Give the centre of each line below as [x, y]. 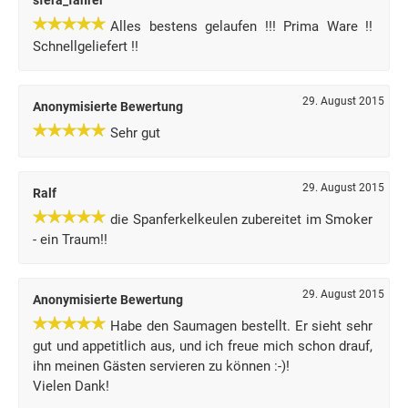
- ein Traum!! [70, 240]
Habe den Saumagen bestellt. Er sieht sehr [242, 326]
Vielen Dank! [71, 386]
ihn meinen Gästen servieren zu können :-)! [161, 366]
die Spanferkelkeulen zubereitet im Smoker [242, 219]
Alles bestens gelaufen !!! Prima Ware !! [242, 26]
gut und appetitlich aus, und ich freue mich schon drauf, [203, 346]
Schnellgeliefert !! [86, 46]
